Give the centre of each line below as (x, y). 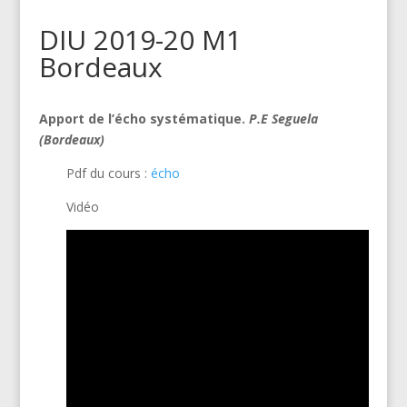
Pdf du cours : (108, 173)
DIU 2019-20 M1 (140, 39)
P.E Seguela (283, 118)
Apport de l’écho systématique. (144, 118)
